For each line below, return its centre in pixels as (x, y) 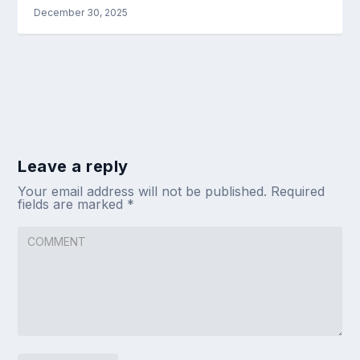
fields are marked (73, 205)
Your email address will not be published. (143, 192)
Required (298, 192)
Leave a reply (73, 167)
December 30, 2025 (81, 13)
